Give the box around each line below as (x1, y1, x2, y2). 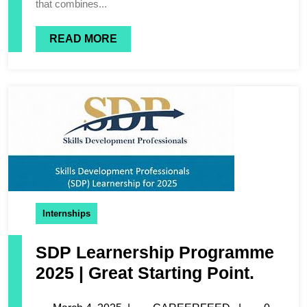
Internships (42, 208, 90, 219)
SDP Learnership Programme (36, 242, 274, 262)
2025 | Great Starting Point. (36, 262, 254, 282)
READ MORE (49, 32, 117, 45)
